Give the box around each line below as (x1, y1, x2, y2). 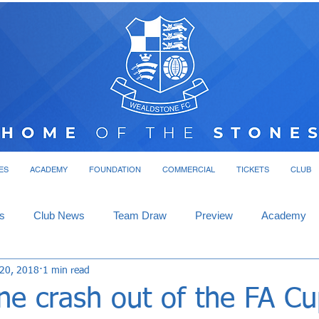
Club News (33, 209, 85, 221)
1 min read (43, 265, 90, 276)
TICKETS (236, 164, 269, 174)
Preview (195, 209, 233, 221)
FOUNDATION (88, 164, 141, 174)
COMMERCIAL (162, 164, 215, 174)
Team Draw (113, 209, 167, 221)
